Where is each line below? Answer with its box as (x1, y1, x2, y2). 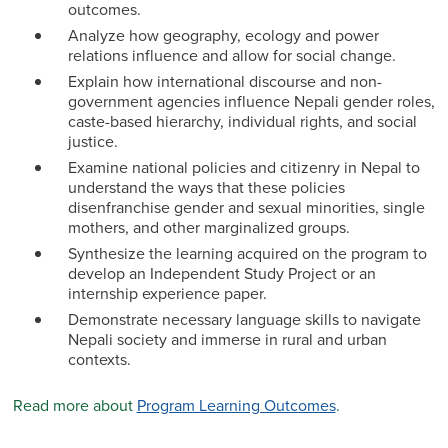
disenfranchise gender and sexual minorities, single (67, 196, 425, 219)
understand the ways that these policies (67, 176, 345, 199)
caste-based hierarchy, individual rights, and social (67, 110, 417, 133)
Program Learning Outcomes (136, 394, 336, 417)
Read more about (12, 394, 137, 417)
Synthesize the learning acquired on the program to (67, 242, 427, 265)
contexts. (67, 348, 131, 371)
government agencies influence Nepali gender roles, (67, 90, 435, 113)
